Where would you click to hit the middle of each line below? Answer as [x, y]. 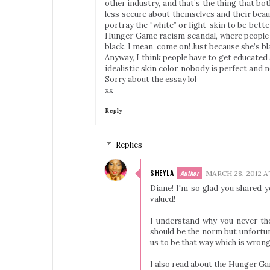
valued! [163, 199]
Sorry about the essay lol [151, 79]
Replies [129, 145]
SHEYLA [162, 172]
